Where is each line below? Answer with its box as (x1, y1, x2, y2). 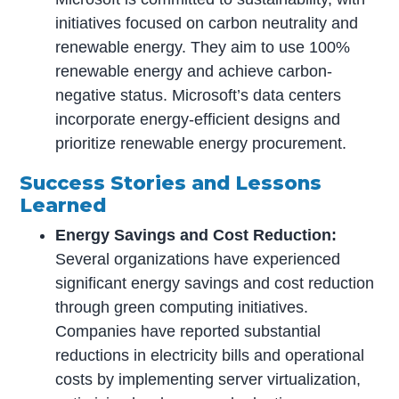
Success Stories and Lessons (20, 171, 322, 195)
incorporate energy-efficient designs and (55, 110, 341, 129)
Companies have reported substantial (55, 322, 322, 341)
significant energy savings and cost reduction (55, 274, 375, 293)
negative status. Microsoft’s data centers (55, 86, 342, 105)
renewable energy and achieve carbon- (55, 62, 333, 81)
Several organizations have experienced (55, 250, 341, 269)
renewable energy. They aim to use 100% (55, 38, 351, 57)
